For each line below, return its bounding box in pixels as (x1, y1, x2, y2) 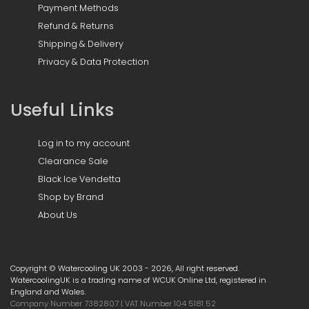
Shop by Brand (38, 190, 103, 203)
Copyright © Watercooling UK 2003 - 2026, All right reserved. (10, 262, 239, 274)
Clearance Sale (38, 154, 108, 167)
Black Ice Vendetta (38, 172, 121, 185)
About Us (38, 208, 77, 221)
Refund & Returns (38, 19, 114, 32)
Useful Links (10, 97, 114, 122)
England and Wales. (10, 286, 86, 297)
